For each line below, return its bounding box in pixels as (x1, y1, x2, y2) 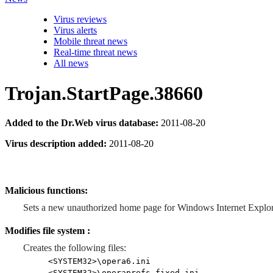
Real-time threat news (54, 47, 137, 58)
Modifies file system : (5, 225, 90, 236)
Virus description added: (5, 138, 107, 149)
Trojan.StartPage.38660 (5, 82, 203, 104)
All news (54, 58, 88, 69)
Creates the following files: (23, 243, 126, 253)
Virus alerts (54, 25, 97, 36)
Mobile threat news (54, 36, 127, 47)
